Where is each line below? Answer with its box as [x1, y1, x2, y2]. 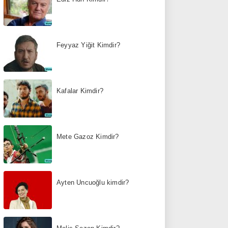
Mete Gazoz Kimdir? [56, 132, 119, 140]
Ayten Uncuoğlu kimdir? [56, 178, 129, 186]
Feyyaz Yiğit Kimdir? [56, 41, 120, 49]
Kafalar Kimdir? [56, 87, 103, 95]
